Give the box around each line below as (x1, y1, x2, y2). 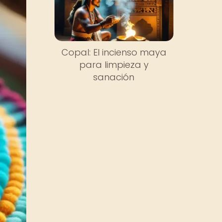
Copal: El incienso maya (61, 46, 166, 59)
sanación (93, 71, 135, 84)
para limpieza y (79, 58, 149, 71)
